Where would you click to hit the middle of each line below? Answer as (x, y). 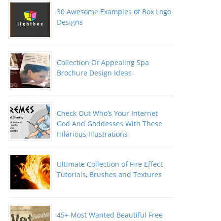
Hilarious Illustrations (92, 134)
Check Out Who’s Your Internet (107, 113)
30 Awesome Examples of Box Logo (114, 12)
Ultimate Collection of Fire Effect (110, 164)
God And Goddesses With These (109, 124)
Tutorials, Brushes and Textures (109, 174)
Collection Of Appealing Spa (103, 62)
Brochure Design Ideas (94, 73)
